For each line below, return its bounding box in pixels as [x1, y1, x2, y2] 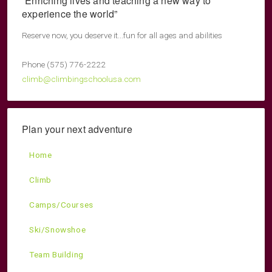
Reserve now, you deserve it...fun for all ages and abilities [22, 30, 222, 41]
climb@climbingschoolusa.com [22, 74, 141, 84]
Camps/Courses [29, 200, 93, 210]
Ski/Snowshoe [29, 225, 86, 235]
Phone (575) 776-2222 [22, 59, 106, 70]
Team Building [29, 250, 84, 260]
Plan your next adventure [22, 122, 132, 137]
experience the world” [22, 7, 118, 21]
